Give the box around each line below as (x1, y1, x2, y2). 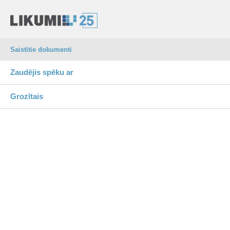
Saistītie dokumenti (10, 46, 72, 53)
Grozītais (10, 92, 43, 101)
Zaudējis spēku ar (10, 68, 73, 76)
